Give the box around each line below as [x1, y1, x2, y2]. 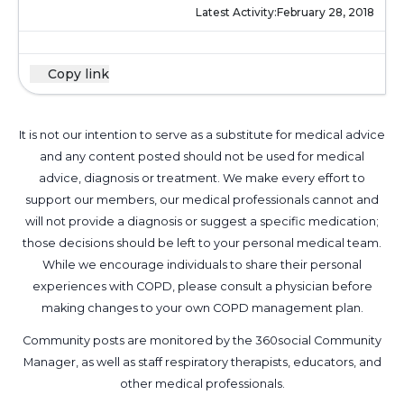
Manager [23, 355, 76, 369]
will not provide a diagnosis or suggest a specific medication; [25, 215, 379, 228]
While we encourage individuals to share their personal [42, 258, 362, 271]
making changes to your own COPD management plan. [41, 301, 363, 315]
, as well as [75, 355, 138, 369]
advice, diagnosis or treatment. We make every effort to [39, 171, 365, 185]
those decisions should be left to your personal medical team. [23, 236, 381, 250]
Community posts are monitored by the [23, 334, 255, 347]
